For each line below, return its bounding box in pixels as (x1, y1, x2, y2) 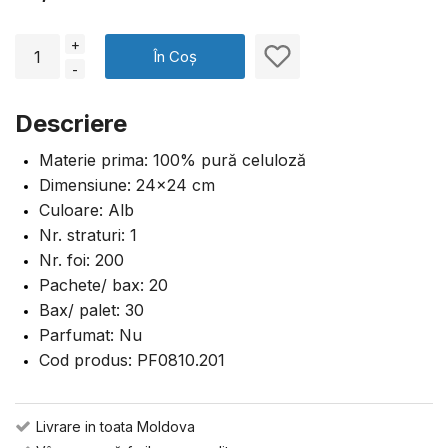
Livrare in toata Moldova (36, 418, 195, 435)
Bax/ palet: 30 (39, 300, 144, 320)
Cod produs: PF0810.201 (39, 350, 225, 370)
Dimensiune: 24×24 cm (39, 175, 215, 195)
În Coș (153, 47, 197, 66)
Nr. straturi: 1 (39, 225, 137, 245)
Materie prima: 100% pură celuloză (39, 150, 306, 170)
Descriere (15, 109, 127, 138)
